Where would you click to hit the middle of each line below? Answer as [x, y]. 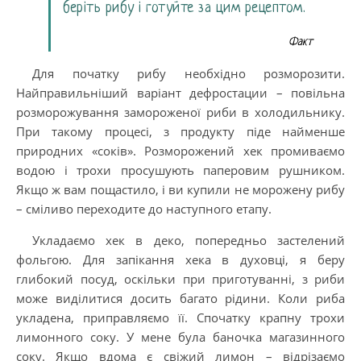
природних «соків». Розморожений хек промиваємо [180, 150]
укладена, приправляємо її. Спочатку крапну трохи [180, 317]
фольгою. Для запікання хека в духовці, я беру [180, 259]
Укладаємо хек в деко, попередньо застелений [189, 240]
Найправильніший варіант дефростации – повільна [180, 92]
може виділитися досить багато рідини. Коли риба [180, 298]
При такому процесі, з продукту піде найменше [180, 131]
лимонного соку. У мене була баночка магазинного [180, 336]
